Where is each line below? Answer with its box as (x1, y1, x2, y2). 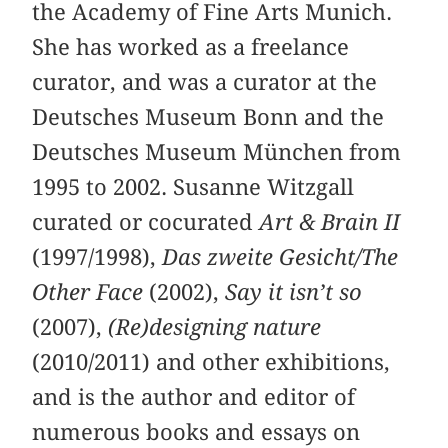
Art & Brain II (259, 208, 401, 235)
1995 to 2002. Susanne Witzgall (32, 173, 355, 200)
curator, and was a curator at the (32, 68, 378, 95)
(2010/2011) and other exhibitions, (32, 348, 391, 375)
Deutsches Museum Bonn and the (32, 103, 385, 130)
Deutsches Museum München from (32, 138, 402, 165)
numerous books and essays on (32, 418, 361, 445)
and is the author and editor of (32, 383, 356, 410)
